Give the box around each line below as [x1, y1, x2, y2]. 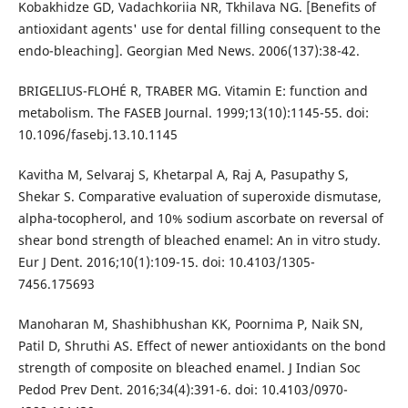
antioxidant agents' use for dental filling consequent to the [17, 20, 381, 38]
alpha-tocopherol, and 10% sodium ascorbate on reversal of [17, 209, 383, 228]
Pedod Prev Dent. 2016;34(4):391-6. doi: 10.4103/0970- [17, 381, 348, 399]
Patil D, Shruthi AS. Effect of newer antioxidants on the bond [17, 337, 386, 355]
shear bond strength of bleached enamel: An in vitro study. [17, 231, 381, 250]
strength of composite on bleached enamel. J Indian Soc [17, 359, 361, 377]
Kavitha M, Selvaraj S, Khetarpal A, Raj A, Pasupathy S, [17, 166, 349, 184]
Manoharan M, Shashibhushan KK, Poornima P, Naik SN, [17, 315, 363, 333]
